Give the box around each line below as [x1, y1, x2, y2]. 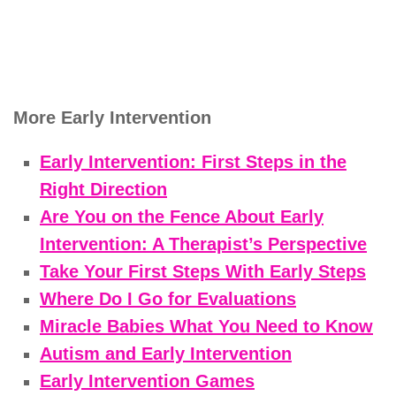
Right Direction [40, 179, 167, 199]
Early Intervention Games [40, 370, 255, 391]
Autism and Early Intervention [40, 343, 292, 363]
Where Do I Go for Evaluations [40, 288, 296, 308]
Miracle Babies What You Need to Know [40, 316, 373, 336]
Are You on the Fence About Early [40, 206, 324, 226]
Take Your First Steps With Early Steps [40, 261, 366, 281]
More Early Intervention [13, 108, 211, 128]
